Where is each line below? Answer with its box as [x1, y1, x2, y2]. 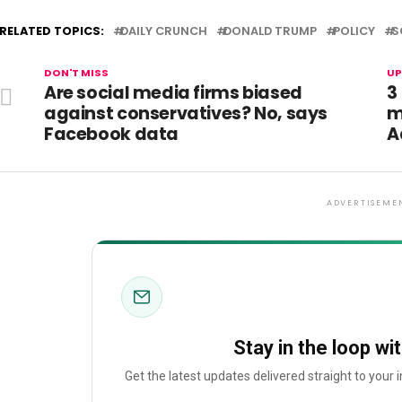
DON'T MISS [44, 66, 109, 80]
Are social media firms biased [44, 81, 302, 105]
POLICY [333, 23, 375, 39]
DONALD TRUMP [223, 23, 317, 39]
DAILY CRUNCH [120, 23, 207, 39]
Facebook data [44, 122, 179, 146]
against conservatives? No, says [44, 101, 328, 126]
